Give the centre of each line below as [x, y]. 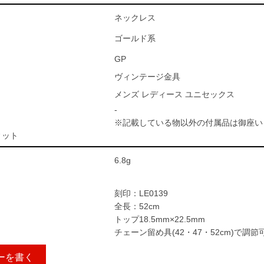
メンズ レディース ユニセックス [174, 94]
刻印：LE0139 [141, 193]
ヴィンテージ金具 [147, 77]
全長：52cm [137, 206]
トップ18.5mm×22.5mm [160, 219]
